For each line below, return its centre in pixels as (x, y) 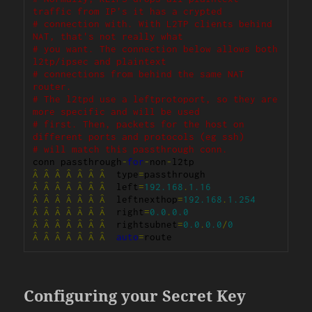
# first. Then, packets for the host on (139, 124)
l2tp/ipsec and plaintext (100, 62)
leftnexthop (142, 200)
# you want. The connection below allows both (156, 49)
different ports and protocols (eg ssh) (139, 137)
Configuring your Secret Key (135, 296)
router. (53, 87)
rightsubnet (142, 225)
